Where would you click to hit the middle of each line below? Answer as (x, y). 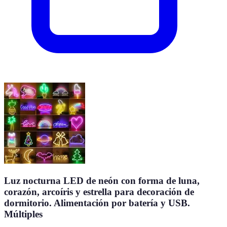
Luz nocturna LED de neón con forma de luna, (102, 180)
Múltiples (23, 214)
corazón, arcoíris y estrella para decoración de (99, 192)
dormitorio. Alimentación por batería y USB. (97, 203)
